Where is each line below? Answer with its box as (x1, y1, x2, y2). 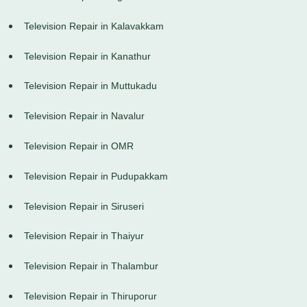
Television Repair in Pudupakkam (24, 170, 168, 182)
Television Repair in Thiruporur (24, 291, 157, 302)
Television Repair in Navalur (24, 110, 145, 122)
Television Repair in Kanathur (24, 50, 151, 62)
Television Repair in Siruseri (24, 200, 144, 212)
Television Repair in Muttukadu (24, 80, 157, 92)
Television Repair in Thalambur (24, 260, 158, 272)
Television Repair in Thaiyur (24, 230, 144, 242)
